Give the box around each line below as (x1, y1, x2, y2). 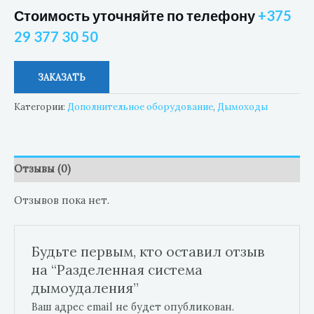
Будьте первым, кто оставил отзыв (32, 242, 266, 260)
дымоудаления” (32, 278, 139, 296)
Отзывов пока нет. (14, 193, 109, 207)
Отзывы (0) (14, 162, 71, 176)
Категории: (14, 100, 67, 113)
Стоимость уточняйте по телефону (14, 7, 258, 25)
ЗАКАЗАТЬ (38, 71, 86, 83)
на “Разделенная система (32, 260, 203, 278)
